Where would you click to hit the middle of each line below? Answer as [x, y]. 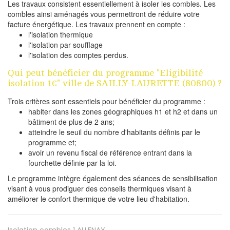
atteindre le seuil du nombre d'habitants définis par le [114, 132]
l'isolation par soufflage [65, 44]
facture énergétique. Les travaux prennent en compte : [97, 24]
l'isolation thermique [61, 34]
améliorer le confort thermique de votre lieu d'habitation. [99, 198]
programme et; [52, 142]
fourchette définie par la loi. [72, 162]
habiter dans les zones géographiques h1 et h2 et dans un [123, 111]
